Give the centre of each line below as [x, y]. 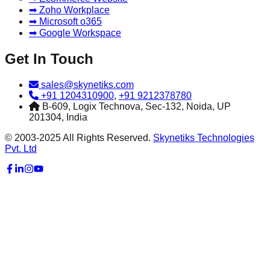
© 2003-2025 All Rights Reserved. [79, 138]
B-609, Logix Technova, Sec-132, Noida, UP [135, 107]
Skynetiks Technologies [204, 138]
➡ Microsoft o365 [65, 22]
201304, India [58, 118]
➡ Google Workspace [75, 33]
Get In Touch [49, 59]
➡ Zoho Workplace [69, 10]
